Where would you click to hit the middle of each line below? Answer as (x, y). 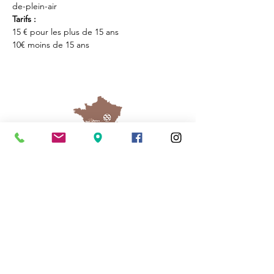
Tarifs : (25, 19)
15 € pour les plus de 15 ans (65, 32)
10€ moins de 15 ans (51, 45)
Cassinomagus (98, 256)
